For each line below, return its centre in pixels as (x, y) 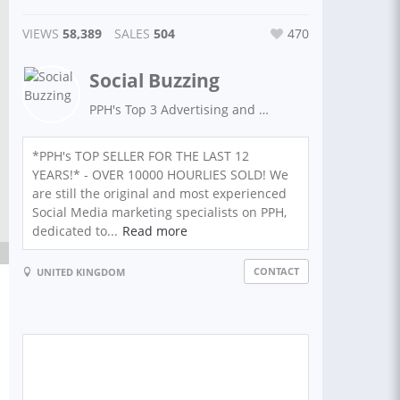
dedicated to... (75, 231)
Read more (155, 231)
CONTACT (276, 271)
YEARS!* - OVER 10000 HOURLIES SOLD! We (160, 175)
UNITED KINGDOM (81, 271)
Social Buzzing (154, 80)
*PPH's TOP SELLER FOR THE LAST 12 (141, 156)
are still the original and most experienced (159, 193)
